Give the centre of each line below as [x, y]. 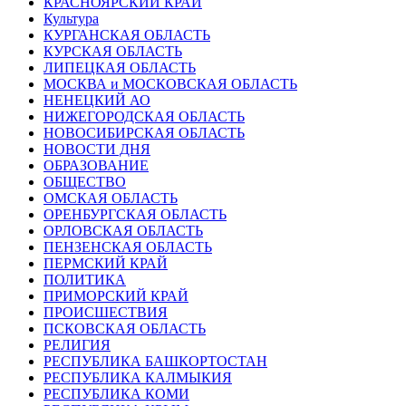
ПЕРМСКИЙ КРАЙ [106, 263]
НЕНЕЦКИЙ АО [97, 100]
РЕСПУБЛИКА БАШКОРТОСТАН [155, 361]
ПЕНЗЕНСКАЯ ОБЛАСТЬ [128, 246]
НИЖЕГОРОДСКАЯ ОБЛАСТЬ [144, 116]
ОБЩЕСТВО [85, 181]
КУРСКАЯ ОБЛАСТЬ [113, 51]
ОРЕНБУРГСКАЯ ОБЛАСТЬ [135, 214]
